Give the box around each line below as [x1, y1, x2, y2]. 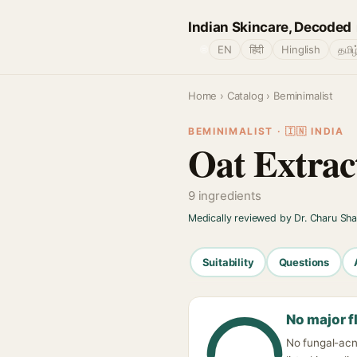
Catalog [226, 89, 264, 102]
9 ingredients [188, 188, 261, 203]
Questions [278, 255, 330, 269]
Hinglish [281, 43, 320, 56]
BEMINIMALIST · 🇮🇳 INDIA [188, 125, 344, 137]
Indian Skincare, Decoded [188, 18, 351, 35]
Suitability [202, 255, 254, 269]
